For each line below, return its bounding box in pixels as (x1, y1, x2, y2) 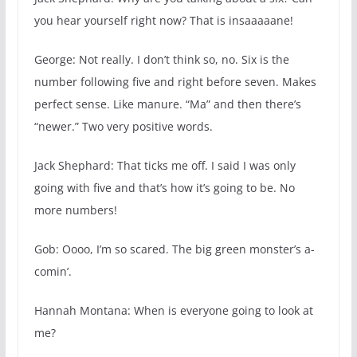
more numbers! (33, 202, 117, 218)
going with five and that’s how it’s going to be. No (33, 180, 295, 196)
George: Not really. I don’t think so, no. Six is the (33, 52, 289, 68)
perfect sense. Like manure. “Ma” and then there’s (33, 96, 301, 112)
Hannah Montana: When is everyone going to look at (33, 303, 313, 319)
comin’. (33, 264, 72, 280)
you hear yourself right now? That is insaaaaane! (33, 13, 293, 29)
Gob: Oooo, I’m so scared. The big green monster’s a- (33, 241, 315, 257)
